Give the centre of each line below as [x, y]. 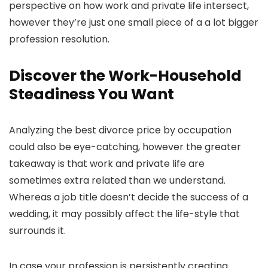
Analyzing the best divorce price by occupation [120, 130]
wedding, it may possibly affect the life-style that [124, 214]
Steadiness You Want [92, 95]
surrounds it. [37, 231]
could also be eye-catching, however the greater [125, 147]
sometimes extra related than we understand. [117, 181]
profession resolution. [59, 39]
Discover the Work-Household [125, 76]
